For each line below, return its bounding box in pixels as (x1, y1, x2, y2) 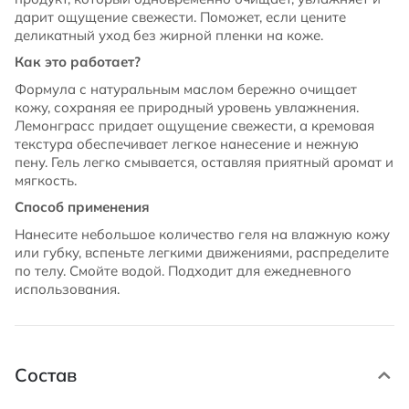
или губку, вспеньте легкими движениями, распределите (15, 243, 389, 261)
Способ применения (15, 198, 150, 215)
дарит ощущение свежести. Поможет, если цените (15, 7, 346, 26)
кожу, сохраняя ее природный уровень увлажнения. (15, 98, 359, 116)
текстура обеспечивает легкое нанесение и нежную (15, 134, 359, 152)
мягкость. (15, 171, 77, 189)
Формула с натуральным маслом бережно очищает (15, 79, 357, 98)
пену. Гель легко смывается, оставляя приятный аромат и (15, 152, 393, 171)
